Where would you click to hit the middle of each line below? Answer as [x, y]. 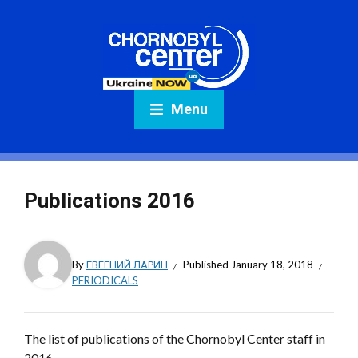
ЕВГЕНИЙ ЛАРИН [127, 265]
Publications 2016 [109, 201]
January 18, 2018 [272, 265]
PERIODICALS [105, 280]
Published [207, 265]
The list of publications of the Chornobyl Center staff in [175, 338]
